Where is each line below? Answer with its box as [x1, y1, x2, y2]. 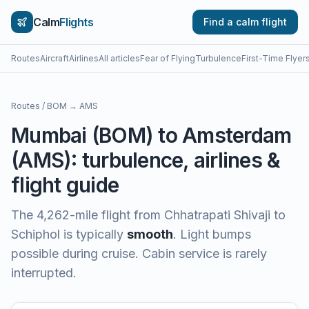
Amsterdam [182, 123, 292, 148]
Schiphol [11, 227, 60, 241]
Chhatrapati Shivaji [164, 208, 270, 222]
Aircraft [40, 53, 69, 63]
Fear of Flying [140, 53, 195, 63]
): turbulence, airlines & [63, 148, 281, 172]
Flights [59, 15, 94, 29]
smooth [127, 227, 173, 241]
